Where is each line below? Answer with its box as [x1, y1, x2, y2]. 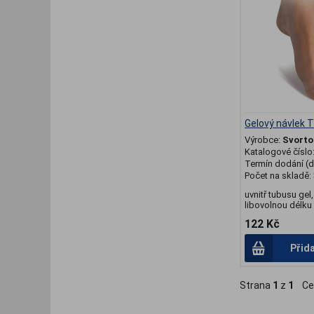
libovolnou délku [245, 200, 312, 211]
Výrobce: [245, 135, 282, 146]
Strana [240, 280, 273, 292]
